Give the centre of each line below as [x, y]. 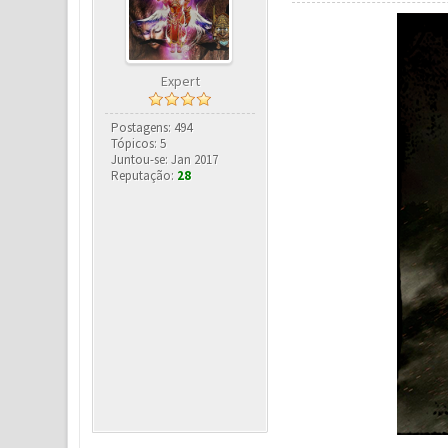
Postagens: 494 [152, 128]
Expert [180, 81]
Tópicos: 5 [139, 144]
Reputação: [144, 176]
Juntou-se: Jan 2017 [165, 160]
